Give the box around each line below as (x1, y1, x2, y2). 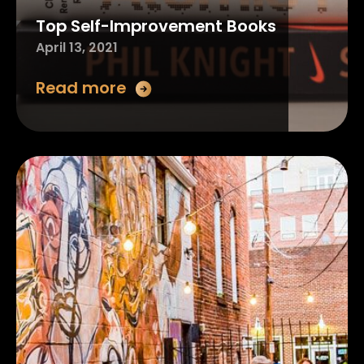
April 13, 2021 (35, 37, 118, 57)
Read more (35, 76, 126, 99)
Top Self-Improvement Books (35, 14, 276, 37)
